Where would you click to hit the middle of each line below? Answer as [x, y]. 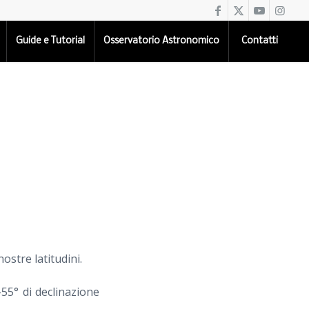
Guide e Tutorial [51, 41]
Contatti [260, 41]
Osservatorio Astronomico [162, 41]
